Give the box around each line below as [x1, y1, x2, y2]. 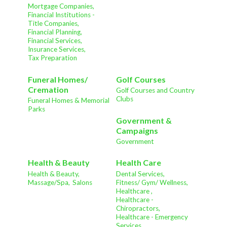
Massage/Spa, [28, 178, 70, 186]
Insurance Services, [28, 45, 86, 54]
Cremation [28, 84, 68, 94]
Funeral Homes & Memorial [28, 96, 109, 105]
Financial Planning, [28, 28, 82, 36]
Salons [72, 178, 92, 186]
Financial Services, [28, 36, 82, 45]
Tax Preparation [28, 54, 77, 62]
